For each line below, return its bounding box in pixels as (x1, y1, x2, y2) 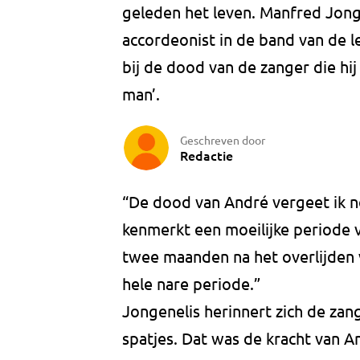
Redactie (180, 145, 233, 164)
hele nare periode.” (122, 273, 260, 294)
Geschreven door (180, 132, 265, 147)
